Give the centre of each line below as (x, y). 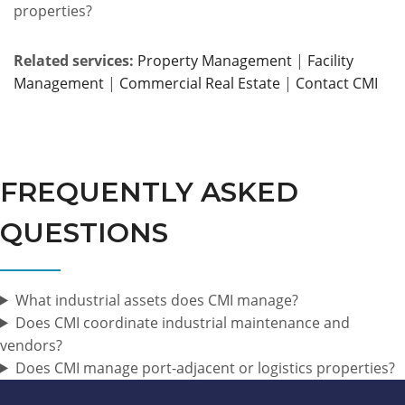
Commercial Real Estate (200, 83)
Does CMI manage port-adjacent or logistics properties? (205, 367)
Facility (330, 60)
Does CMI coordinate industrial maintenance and (182, 322)
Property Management (215, 60)
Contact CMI (337, 83)
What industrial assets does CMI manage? (156, 300)
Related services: (74, 60)
